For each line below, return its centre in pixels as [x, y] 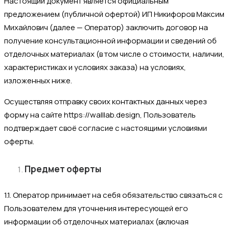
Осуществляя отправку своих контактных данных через [106, 102]
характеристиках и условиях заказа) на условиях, [95, 67]
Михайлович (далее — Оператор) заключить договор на [106, 28]
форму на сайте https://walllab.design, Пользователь [100, 115]
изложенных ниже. [38, 81]
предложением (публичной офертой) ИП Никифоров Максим [114, 14]
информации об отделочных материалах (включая [96, 221]
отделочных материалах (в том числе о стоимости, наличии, [114, 54]
